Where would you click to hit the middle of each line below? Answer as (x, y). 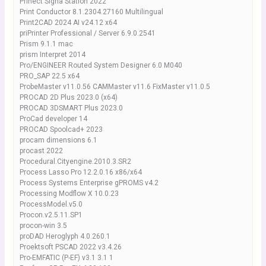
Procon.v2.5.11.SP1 (51, 215)
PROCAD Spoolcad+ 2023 (61, 129)
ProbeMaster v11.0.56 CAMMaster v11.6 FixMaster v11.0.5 (115, 87)
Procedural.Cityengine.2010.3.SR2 (75, 161)
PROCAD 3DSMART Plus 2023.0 (71, 108)
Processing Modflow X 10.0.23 (69, 194)
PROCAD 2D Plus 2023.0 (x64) (68, 97)
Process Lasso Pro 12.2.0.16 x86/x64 (80, 172)
